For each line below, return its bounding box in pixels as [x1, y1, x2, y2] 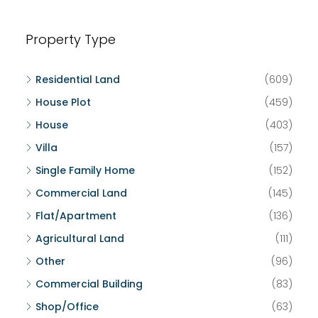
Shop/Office [35, 300, 99, 314]
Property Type [26, 31, 116, 48]
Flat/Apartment [35, 209, 116, 223]
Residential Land [35, 72, 120, 87]
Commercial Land [35, 186, 127, 200]
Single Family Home [35, 163, 135, 177]
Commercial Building [35, 277, 143, 291]
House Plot [35, 95, 91, 109]
